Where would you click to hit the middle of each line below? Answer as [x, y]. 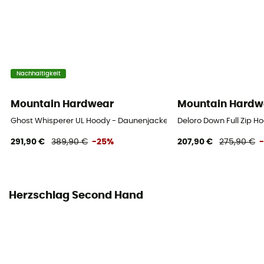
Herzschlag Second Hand [76, 196]
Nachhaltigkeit [38, 73]
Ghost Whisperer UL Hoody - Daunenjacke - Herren [106, 121]
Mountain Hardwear [62, 104]
